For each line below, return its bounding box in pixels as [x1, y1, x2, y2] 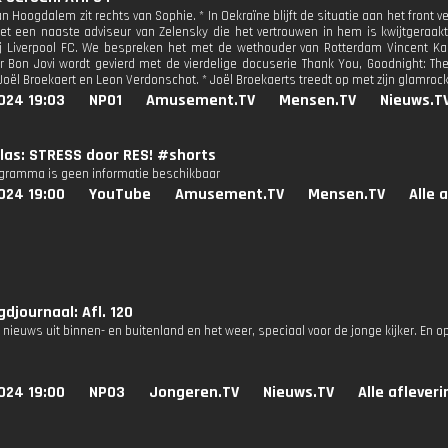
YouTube [89, 184, 151, 205]
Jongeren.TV [149, 382, 239, 403]
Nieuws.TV [263, 382, 334, 403]
